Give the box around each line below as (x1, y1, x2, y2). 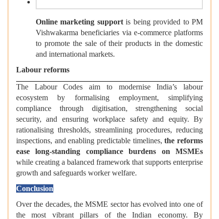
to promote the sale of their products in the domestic (36, 39, 203, 48)
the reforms (164, 136, 203, 145)
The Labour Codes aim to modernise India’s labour (16, 83, 203, 91)
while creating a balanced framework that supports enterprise (16, 158, 203, 167)
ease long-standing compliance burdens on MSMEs (16, 147, 203, 156)
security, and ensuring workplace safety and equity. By (16, 115, 203, 124)
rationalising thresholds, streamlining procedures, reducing (16, 126, 203, 134)
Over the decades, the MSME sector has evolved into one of (16, 200, 203, 209)
